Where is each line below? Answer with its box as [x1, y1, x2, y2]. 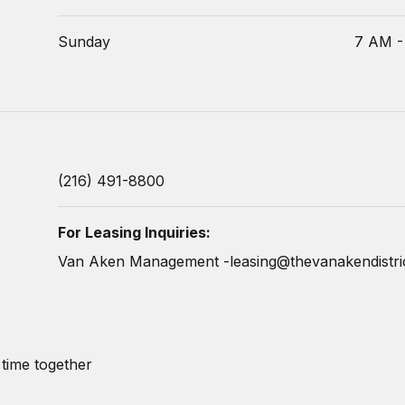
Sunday [58, 33, 110, 51]
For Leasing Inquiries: [58, 223, 211, 241]
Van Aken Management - [58, 252, 230, 270]
